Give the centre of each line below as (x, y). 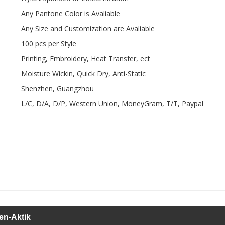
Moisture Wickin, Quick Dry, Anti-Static (83, 74)
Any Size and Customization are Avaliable (88, 29)
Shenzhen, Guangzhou (57, 89)
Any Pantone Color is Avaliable (70, 14)
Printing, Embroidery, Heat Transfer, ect (85, 59)
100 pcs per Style (48, 44)
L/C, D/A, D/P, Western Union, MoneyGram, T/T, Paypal (112, 104)
